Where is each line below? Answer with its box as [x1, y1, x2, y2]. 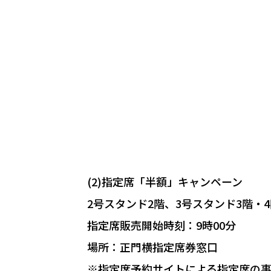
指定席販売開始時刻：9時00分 [87, 217, 236, 233]
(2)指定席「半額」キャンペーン [87, 173, 243, 189]
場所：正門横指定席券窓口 [87, 238, 218, 255]
